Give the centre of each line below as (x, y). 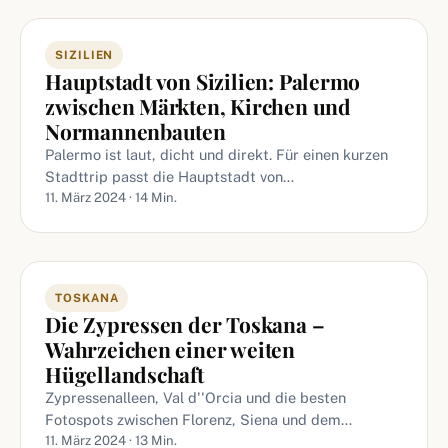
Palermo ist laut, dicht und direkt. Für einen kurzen (216, 154)
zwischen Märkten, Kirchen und (198, 106)
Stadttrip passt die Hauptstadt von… (169, 176)
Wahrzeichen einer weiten (170, 349)
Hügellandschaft (124, 374)
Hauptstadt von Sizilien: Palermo (203, 81)
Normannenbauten (135, 131)
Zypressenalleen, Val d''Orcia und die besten (195, 397)
